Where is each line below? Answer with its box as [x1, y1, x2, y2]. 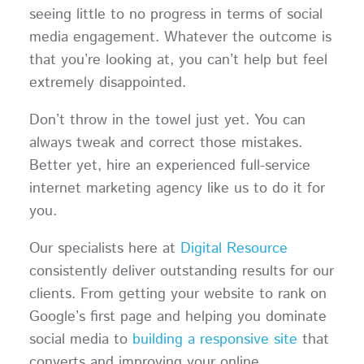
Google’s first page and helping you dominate [28, 306, 327, 328]
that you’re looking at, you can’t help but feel [28, 50, 327, 71]
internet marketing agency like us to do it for [28, 178, 325, 200]
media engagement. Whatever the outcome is [28, 27, 331, 49]
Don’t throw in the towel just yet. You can [28, 110, 305, 132]
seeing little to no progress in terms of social [28, 4, 323, 26]
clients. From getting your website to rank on [28, 284, 327, 305]
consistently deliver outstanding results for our [28, 261, 334, 283]
